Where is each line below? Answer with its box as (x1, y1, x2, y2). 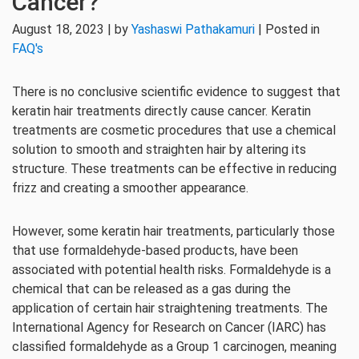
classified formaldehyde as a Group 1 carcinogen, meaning (12, 339, 337, 354)
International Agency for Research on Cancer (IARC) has (12, 320, 326, 335)
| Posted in (255, 22, 320, 37)
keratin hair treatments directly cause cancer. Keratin (12, 103, 311, 119)
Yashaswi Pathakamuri (131, 22, 255, 37)
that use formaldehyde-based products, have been (12, 243, 298, 258)
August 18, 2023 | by (12, 22, 131, 37)
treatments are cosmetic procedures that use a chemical (12, 123, 336, 138)
